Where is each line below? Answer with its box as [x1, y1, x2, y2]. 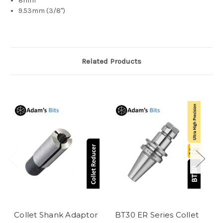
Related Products [82, 57, 141, 66]
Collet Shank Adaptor [14, 210, 98, 220]
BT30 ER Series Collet [114, 210, 199, 220]
